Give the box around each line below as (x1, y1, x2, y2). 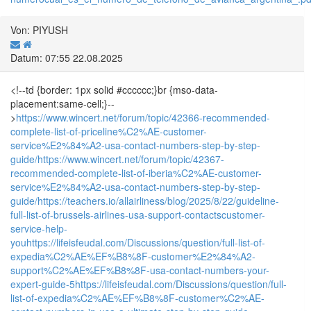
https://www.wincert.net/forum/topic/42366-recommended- (16, 110, 270, 124)
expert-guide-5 (10, 276, 75, 291)
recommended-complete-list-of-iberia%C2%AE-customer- (10, 165, 262, 180)
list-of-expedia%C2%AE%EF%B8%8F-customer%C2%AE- (10, 290, 264, 305)
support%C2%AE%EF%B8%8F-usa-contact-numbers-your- (10, 262, 269, 277)
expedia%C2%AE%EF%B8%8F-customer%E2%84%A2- (10, 249, 255, 263)
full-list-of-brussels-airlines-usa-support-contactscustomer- (10, 207, 265, 221)
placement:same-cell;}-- (10, 96, 115, 110)
